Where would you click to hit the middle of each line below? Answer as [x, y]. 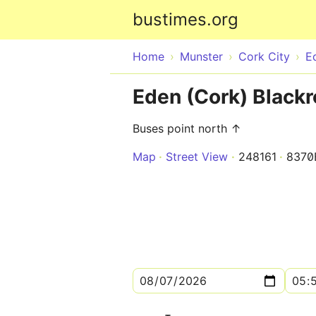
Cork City [264, 56]
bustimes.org [186, 19]
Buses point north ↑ [187, 128]
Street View [197, 157]
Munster [201, 56]
